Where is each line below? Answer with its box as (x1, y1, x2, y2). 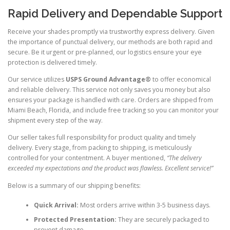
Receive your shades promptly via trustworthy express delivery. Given (8, 27, 215, 36)
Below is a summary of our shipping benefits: (8, 181, 141, 190)
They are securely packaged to (116, 215, 209, 224)
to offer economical (151, 75, 211, 84)
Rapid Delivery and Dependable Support (8, 7, 222, 21)
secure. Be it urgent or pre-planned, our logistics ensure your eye (8, 48, 202, 57)
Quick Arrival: (33, 200, 79, 209)
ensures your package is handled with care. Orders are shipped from (8, 95, 213, 105)
